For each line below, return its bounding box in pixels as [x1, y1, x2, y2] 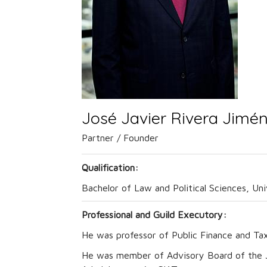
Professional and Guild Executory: [82, 209, 226, 221]
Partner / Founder [82, 132, 159, 144]
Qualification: [82, 162, 138, 173]
